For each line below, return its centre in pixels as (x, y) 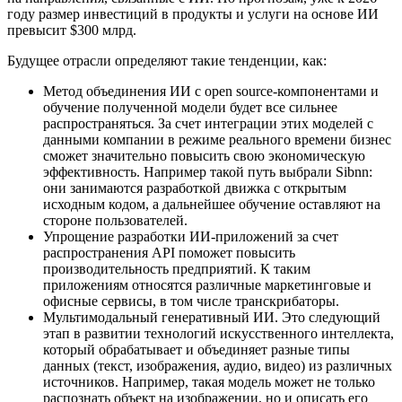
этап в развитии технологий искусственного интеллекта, (218, 334)
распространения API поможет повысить (169, 253)
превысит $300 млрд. (72, 31)
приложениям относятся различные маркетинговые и (207, 285)
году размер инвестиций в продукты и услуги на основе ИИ (193, 14)
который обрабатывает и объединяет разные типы (197, 350)
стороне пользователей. (115, 221)
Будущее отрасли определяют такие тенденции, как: (167, 61)
